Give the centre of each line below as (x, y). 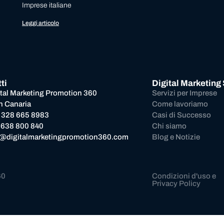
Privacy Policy (176, 183)
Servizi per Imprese (185, 93)
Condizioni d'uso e (184, 176)
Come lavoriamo (180, 104)
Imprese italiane (47, 5)
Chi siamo (169, 126)
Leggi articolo (40, 23)
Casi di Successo (182, 115)
